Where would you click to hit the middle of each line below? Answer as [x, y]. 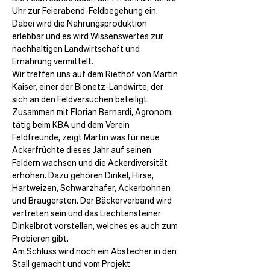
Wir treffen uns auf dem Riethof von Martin [96, 74]
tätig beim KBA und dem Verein [72, 124]
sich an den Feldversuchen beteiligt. [81, 99]
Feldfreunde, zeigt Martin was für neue [87, 137]
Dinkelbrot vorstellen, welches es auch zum [96, 226]
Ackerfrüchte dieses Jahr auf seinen [83, 150]
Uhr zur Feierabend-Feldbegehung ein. [86, 11]
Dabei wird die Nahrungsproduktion [80, 23]
